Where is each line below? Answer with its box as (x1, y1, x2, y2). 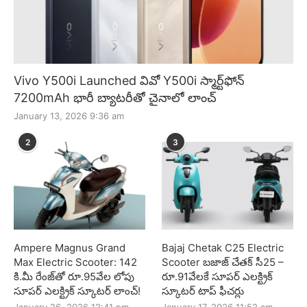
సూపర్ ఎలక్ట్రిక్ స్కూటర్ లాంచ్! (14, 284, 140, 297)
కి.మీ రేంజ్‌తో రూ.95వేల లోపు (14, 269, 134, 283)
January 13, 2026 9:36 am (14, 110, 124, 121)
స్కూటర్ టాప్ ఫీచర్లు (162, 284, 245, 297)
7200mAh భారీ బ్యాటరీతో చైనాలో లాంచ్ (14, 90, 217, 105)
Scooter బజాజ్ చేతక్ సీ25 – (162, 255, 284, 269)
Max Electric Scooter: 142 (14, 255, 137, 269)
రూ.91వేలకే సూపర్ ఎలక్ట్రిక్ (162, 269, 273, 283)
